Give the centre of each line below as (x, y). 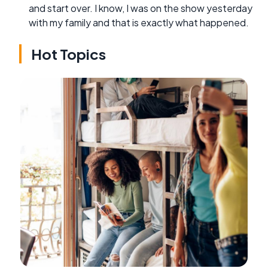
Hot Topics (68, 54)
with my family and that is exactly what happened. (139, 22)
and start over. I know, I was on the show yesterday (141, 8)
